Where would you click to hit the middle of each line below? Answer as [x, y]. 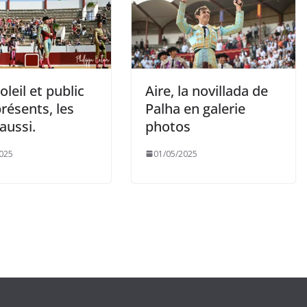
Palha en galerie [195, 108]
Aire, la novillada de [207, 90]
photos [168, 126]
